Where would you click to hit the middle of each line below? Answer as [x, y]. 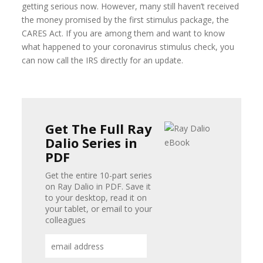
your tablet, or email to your [99, 209]
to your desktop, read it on [96, 198]
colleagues [66, 220]
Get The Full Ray [99, 129]
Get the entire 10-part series [99, 175]
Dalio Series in [92, 143]
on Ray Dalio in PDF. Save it [98, 186]
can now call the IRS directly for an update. [103, 60]
